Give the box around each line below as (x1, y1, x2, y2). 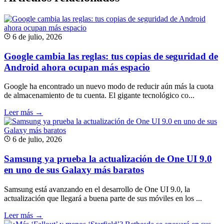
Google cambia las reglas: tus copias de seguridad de (4, 50, 218, 61)
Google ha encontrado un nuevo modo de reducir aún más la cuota (4, 82, 213, 91)
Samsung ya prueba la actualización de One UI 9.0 (4, 153, 212, 164)
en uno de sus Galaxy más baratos (4, 164, 144, 175)
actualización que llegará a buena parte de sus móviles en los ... (4, 193, 202, 202)
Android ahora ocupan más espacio (4, 61, 150, 72)
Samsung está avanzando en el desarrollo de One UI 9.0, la (4, 184, 190, 193)
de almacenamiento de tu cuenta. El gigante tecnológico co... (4, 91, 194, 100)
